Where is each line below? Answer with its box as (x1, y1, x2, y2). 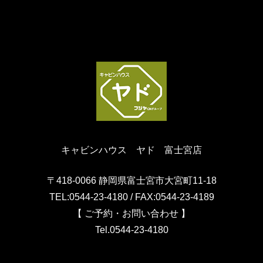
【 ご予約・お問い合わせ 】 (73, 208, 190, 219)
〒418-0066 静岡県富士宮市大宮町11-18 (46, 176, 217, 186)
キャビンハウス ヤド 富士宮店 (61, 145, 202, 156)
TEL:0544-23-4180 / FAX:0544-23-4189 (49, 192, 214, 203)
